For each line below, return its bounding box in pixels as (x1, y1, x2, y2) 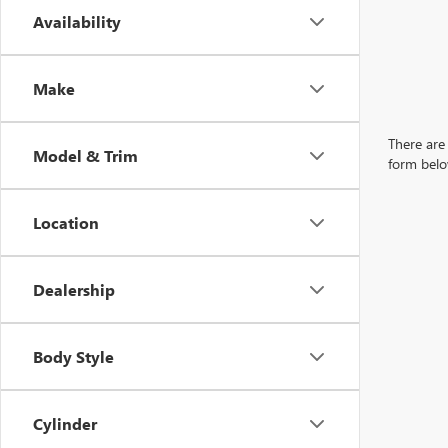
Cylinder (33, 413, 97, 434)
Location (33, 212, 99, 233)
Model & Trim (33, 145, 138, 166)
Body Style (33, 346, 114, 367)
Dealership (33, 279, 115, 300)
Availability (33, 11, 121, 32)
